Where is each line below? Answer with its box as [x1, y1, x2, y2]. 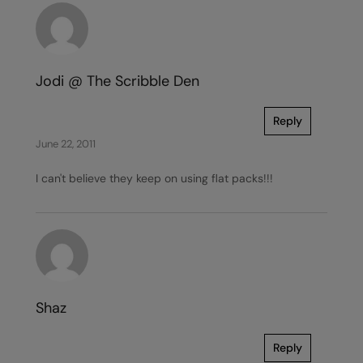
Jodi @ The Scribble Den [36, 71, 199, 91]
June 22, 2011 [36, 137, 96, 151]
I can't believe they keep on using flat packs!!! [36, 171, 273, 186]
